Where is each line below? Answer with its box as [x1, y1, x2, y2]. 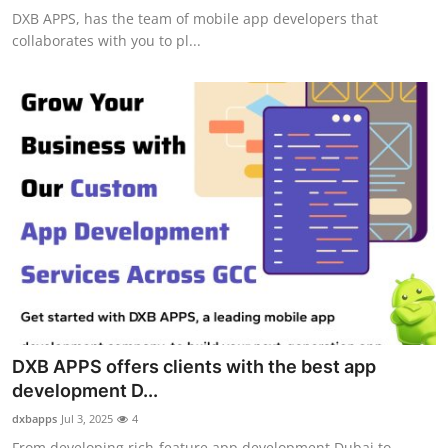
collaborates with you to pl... [12, 31, 201, 51]
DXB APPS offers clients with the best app [12, 355, 376, 377]
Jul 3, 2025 [61, 410, 113, 426]
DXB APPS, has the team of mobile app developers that [12, 9, 378, 29]
